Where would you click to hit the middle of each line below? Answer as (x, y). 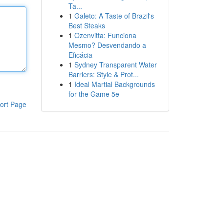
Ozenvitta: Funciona (105, 35)
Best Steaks (87, 25)
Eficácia (80, 55)
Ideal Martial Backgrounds (114, 84)
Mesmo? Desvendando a (107, 45)
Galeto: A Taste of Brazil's (114, 16)
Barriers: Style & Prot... (103, 74)
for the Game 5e (94, 94)
